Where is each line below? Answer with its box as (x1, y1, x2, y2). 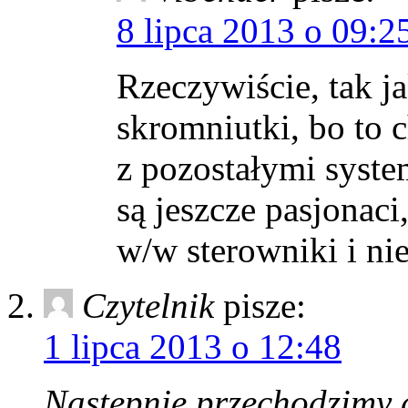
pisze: (223, 285, 306, 325)
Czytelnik (82, 285, 214, 325)
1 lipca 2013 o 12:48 (44, 326, 342, 366)
